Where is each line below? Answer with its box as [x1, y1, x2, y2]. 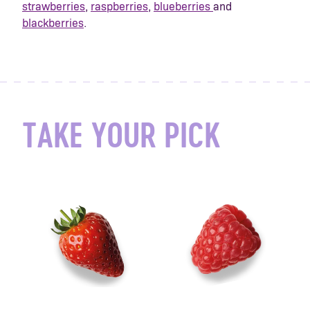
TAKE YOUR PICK [22, 121, 220, 155]
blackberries [22, 18, 84, 30]
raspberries [91, 1, 148, 13]
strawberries [22, 1, 85, 13]
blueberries [154, 1, 213, 13]
